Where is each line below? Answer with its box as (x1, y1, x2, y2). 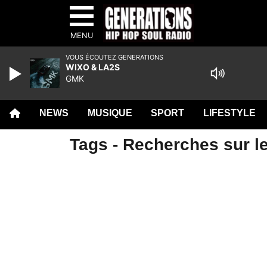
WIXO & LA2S (66, 62, 120, 72)
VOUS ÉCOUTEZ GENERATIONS (66, 53, 163, 61)
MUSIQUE (87, 108, 132, 118)
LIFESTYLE (203, 108, 256, 118)
